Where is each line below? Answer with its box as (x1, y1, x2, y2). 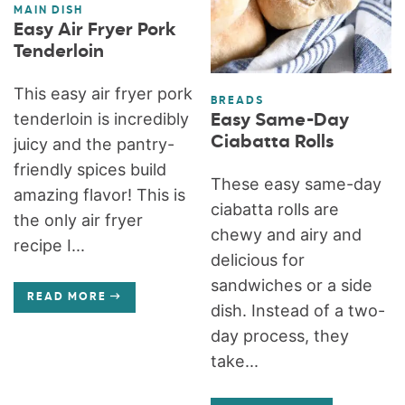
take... (210, 351, 259, 371)
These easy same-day (210, 174, 381, 193)
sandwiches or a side (210, 275, 372, 295)
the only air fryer (14, 211, 144, 230)
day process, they (210, 325, 349, 345)
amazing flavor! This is (14, 185, 186, 204)
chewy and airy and (210, 224, 362, 244)
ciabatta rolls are (210, 199, 339, 219)
